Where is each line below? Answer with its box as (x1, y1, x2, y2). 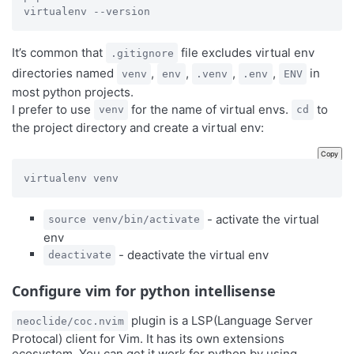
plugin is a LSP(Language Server (128, 312, 314, 328)
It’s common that (12, 44, 106, 60)
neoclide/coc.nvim (16, 314, 124, 327)
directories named (12, 65, 117, 81)
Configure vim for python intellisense (12, 281, 276, 301)
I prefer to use (12, 101, 94, 117)
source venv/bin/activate (47, 213, 200, 226)
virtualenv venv (24, 171, 119, 184)
